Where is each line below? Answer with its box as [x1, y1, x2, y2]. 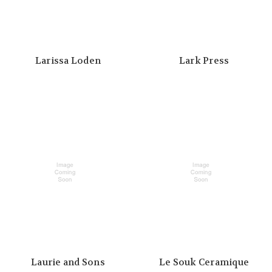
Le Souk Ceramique [158, 256, 250, 268]
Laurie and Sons [31, 256, 105, 268]
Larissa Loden [35, 55, 101, 67]
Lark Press [178, 55, 229, 67]
